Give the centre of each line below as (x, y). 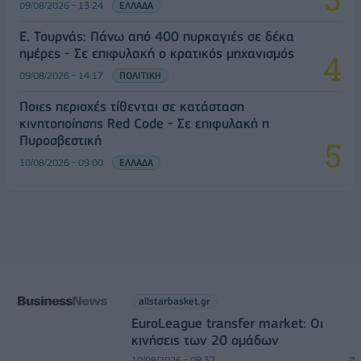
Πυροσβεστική (60, 140)
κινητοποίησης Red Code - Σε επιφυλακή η (144, 123)
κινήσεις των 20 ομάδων (205, 340)
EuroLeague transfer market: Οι (227, 323)
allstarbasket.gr (174, 301)
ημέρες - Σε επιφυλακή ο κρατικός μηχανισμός (157, 53)
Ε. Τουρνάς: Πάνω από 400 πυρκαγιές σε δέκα (157, 36)
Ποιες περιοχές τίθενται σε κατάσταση (132, 106)
